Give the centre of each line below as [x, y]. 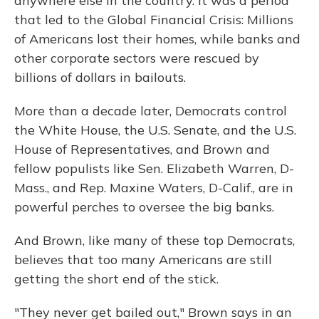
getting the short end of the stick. [116, 279]
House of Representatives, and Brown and [142, 149]
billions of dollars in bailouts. [100, 77]
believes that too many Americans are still [143, 260]
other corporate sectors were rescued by [137, 58]
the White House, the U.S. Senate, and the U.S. [155, 130]
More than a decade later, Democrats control [151, 111]
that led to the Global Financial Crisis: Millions [154, 20]
